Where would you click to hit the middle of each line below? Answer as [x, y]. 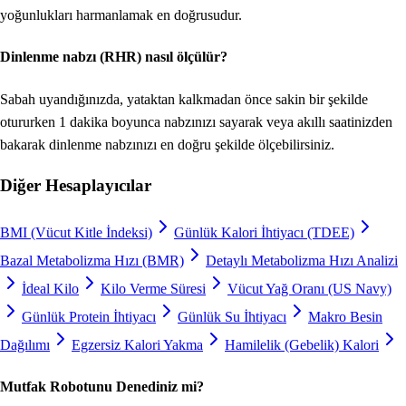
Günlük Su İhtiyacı [232, 317]
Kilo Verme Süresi [153, 289]
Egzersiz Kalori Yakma [137, 345]
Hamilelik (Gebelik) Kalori [302, 345]
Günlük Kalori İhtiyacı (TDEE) [264, 233]
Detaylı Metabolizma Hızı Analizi [302, 261]
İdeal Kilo [50, 289]
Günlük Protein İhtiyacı [89, 317]
